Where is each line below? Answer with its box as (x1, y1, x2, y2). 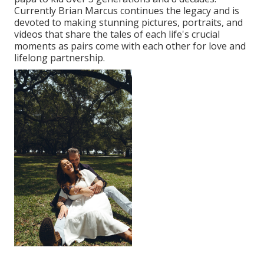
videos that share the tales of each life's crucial (14, 28, 220, 41)
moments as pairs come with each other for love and (14, 39, 246, 53)
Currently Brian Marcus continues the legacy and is (14, 4, 239, 18)
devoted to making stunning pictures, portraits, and (14, 16, 243, 29)
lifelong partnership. (14, 51, 105, 65)
